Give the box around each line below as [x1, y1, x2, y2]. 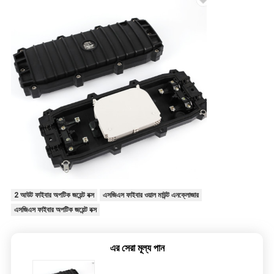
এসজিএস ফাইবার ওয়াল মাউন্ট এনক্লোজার [102, 191, 199, 200]
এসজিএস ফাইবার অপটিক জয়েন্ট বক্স [13, 206, 97, 215]
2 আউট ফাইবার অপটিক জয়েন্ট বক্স [13, 191, 94, 200]
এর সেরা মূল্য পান [109, 242, 165, 254]
